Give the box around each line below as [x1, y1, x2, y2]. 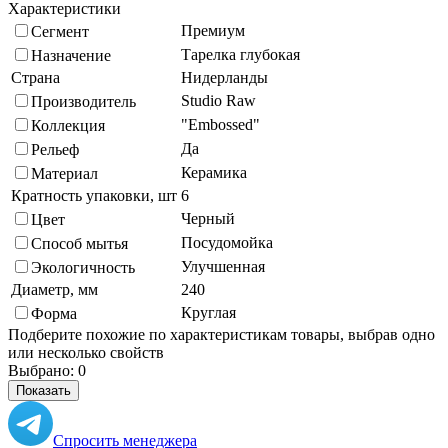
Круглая [181, 303, 236, 321]
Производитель [31, 92, 136, 110]
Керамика [181, 163, 247, 181]
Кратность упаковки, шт [11, 186, 177, 204]
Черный [181, 209, 235, 227]
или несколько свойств [8, 343, 164, 361]
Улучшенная [181, 257, 265, 275]
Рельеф [31, 140, 79, 158]
